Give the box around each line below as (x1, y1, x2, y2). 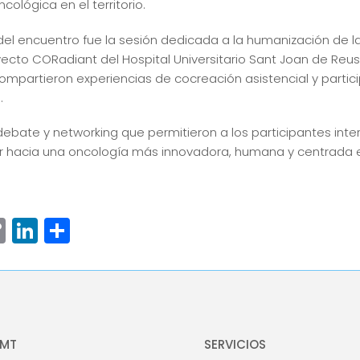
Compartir (69, 211, 203, 248)
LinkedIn (37, 211, 142, 248)
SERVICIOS (204, 336, 267, 354)
